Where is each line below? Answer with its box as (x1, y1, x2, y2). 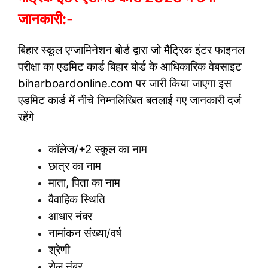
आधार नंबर (48, 209, 92, 223)
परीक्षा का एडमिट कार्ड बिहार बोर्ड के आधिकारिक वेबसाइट (18, 60, 242, 74)
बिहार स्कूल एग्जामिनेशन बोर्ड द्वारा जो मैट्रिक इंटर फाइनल (18, 43, 245, 57)
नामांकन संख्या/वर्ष (48, 226, 121, 240)
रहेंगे (18, 110, 34, 124)
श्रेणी (48, 242, 70, 257)
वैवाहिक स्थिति (48, 192, 105, 206)
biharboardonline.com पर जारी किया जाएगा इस (18, 77, 232, 91)
